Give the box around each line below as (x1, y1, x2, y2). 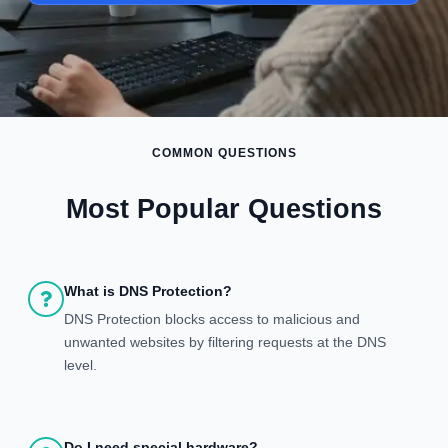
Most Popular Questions (66, 193, 382, 224)
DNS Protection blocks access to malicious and (64, 310, 360, 327)
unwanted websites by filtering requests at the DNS (64, 333, 386, 350)
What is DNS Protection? (64, 282, 232, 299)
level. (64, 356, 97, 373)
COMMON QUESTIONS (151, 145, 297, 160)
